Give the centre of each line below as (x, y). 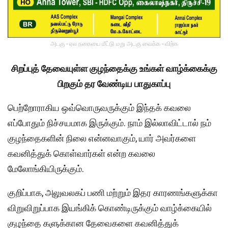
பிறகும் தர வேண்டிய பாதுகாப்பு (114, 84)
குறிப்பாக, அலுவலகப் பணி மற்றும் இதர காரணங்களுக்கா (113, 193)
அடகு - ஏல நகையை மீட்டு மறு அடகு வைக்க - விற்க (114, 44)
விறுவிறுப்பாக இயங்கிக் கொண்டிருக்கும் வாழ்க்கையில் (110, 208)
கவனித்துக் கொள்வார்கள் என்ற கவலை (81, 154)
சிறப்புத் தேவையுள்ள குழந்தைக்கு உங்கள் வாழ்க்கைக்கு (114, 69)
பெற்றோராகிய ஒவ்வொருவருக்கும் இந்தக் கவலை (99, 108)
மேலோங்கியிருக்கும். (46, 169)
